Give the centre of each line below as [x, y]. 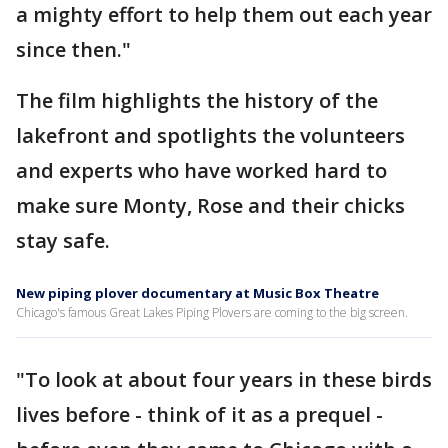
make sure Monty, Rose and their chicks [210, 205]
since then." [73, 49]
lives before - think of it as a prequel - [199, 414]
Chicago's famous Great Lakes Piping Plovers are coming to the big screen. [212, 312]
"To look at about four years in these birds [224, 379]
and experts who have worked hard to [201, 170]
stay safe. [63, 240]
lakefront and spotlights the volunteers [210, 135]
